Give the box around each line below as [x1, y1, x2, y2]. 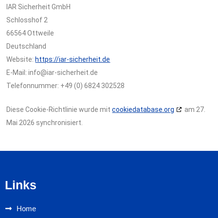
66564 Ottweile [6, 29, 54, 37]
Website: [6, 55, 36, 63]
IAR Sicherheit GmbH [6, 2, 71, 11]
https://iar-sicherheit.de [35, 55, 110, 63]
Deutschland [6, 42, 47, 50]
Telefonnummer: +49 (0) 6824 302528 [6, 81, 125, 90]
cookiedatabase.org [112, 106, 175, 114]
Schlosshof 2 [6, 16, 48, 24]
